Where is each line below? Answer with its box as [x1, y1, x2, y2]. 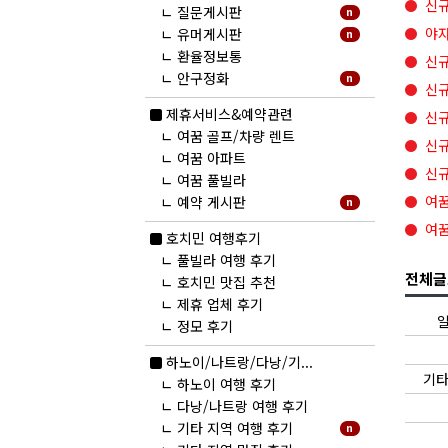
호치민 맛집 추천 [176, 272, 276, 293]
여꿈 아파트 [176, 148, 246, 169]
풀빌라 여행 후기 [176, 250, 276, 271]
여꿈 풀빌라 [176, 170, 246, 191]
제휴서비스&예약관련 [165, 104, 293, 125]
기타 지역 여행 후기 [176, 418, 293, 439]
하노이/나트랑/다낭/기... [165, 352, 313, 373]
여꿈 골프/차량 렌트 [176, 126, 295, 147]
